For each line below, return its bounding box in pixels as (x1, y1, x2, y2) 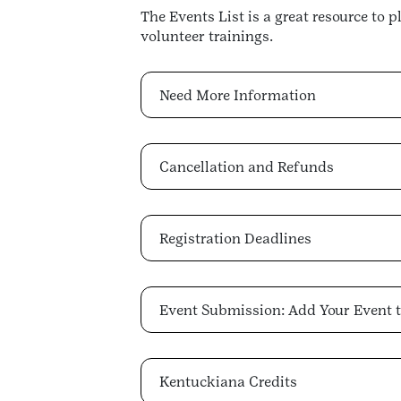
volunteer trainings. (141, 28, 277, 46)
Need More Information (159, 86, 316, 104)
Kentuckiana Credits (159, 372, 297, 390)
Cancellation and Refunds (159, 158, 334, 175)
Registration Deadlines (159, 229, 311, 247)
